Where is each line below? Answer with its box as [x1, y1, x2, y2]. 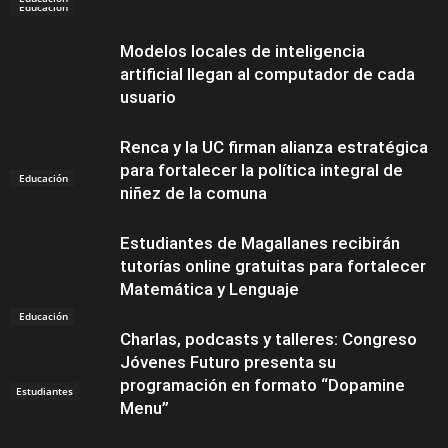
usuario [120, 87, 176, 107]
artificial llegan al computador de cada [120, 64, 415, 84]
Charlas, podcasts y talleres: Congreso [120, 329, 417, 349]
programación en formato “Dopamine [120, 375, 405, 395]
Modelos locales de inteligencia [120, 41, 365, 61]
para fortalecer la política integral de [120, 160, 403, 180]
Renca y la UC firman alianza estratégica [120, 137, 428, 157]
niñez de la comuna [120, 183, 267, 203]
